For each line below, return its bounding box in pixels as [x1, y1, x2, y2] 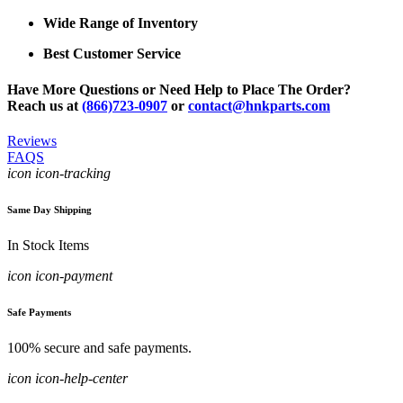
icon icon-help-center [7, 370, 128, 386]
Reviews [7, 132, 57, 148]
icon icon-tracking [7, 165, 111, 181]
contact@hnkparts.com [188, 97, 330, 113]
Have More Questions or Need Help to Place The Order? [7, 81, 351, 97]
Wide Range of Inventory [43, 15, 198, 31]
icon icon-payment [7, 267, 112, 283]
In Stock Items [7, 237, 89, 253]
